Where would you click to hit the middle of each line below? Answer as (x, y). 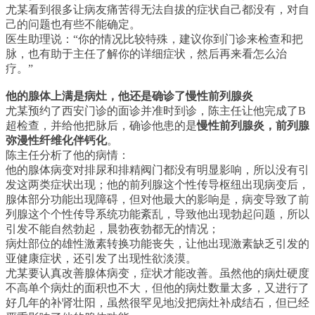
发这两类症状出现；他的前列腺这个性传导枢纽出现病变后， (157, 185)
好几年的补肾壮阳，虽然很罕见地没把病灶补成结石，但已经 (157, 303)
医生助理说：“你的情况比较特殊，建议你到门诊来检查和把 (154, 39)
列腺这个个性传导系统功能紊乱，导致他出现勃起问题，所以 (157, 214)
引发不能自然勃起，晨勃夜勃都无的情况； (112, 229)
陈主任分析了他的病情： (67, 155)
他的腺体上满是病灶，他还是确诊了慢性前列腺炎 (129, 96)
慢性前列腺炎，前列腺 (253, 126)
